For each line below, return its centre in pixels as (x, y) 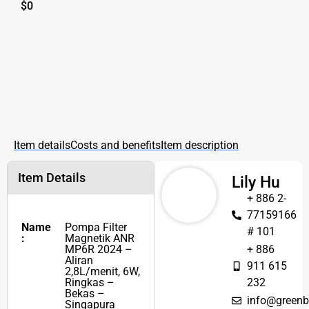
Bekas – (85, 294)
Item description (200, 146)
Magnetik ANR (100, 239)
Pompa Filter (96, 228)
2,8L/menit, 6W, (102, 272)
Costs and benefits (116, 146)
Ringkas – (90, 283)
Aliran (79, 261)
